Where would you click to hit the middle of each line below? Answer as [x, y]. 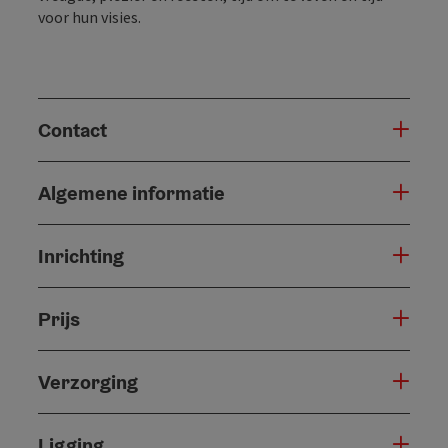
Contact [72, 129]
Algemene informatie [131, 192]
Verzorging [88, 381]
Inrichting [81, 255]
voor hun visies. [89, 16]
